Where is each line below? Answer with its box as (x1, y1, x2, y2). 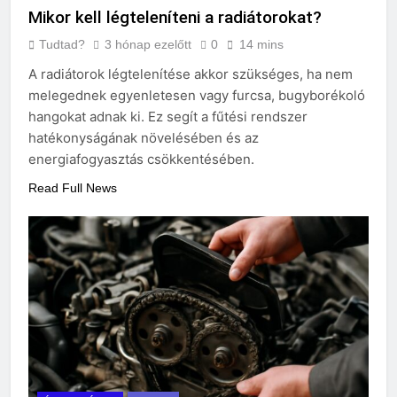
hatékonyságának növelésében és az (28, 129, 259, 147)
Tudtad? (39, 37, 85, 52)
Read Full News (28, 181, 117, 196)
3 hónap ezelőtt (105, 37, 191, 52)
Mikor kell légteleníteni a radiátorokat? (28, 7, 322, 28)
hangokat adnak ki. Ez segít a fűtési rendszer (28, 108, 307, 126)
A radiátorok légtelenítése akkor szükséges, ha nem (28, 66, 353, 83)
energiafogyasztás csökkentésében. (28, 151, 254, 168)
